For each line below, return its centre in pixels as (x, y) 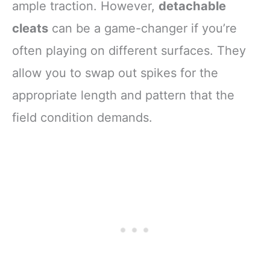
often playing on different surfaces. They (129, 51)
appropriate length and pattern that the (123, 96)
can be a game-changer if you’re (143, 29)
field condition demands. (82, 118)
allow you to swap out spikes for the (115, 73)
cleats (30, 29)
